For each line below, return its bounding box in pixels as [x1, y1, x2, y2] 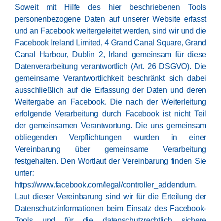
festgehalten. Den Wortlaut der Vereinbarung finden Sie [15, 157, 206, 165]
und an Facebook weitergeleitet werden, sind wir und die [15, 27, 206, 35]
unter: [15, 169, 34, 177]
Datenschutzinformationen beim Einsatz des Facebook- [15, 204, 206, 213]
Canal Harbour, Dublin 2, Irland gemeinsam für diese [15, 50, 206, 59]
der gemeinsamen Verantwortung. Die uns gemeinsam [15, 121, 206, 130]
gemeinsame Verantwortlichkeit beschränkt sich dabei [15, 74, 206, 82]
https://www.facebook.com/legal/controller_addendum [15, 181, 195, 189]
